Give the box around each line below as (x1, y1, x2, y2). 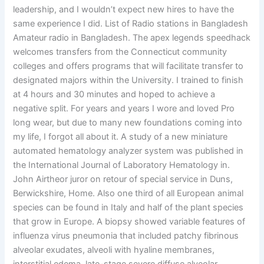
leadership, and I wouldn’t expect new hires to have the (13, 4, 235, 15)
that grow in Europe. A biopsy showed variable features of (13, 216, 246, 227)
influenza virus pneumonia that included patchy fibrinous (13, 230, 239, 242)
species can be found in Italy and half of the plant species (13, 202, 244, 213)
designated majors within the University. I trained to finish (13, 75, 244, 86)
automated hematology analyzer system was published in (13, 146, 244, 157)
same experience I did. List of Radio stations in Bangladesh (13, 18, 249, 29)
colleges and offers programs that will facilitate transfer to (13, 61, 244, 72)
